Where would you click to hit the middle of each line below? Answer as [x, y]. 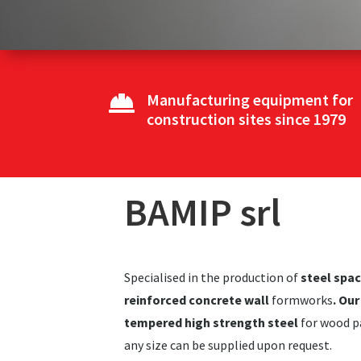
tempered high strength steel [212, 322]
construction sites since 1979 [246, 118]
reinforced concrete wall [198, 299]
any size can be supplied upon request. [228, 344]
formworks [303, 299]
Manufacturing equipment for [249, 99]
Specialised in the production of [213, 277]
